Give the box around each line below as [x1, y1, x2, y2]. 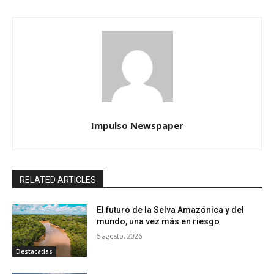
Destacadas [16, 247, 53, 256]
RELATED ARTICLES [20, 175, 96, 185]
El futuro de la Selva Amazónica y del [97, 205, 245, 215]
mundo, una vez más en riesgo [97, 217, 220, 227]
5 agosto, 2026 [97, 231, 143, 241]
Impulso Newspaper [91, 119, 183, 132]
